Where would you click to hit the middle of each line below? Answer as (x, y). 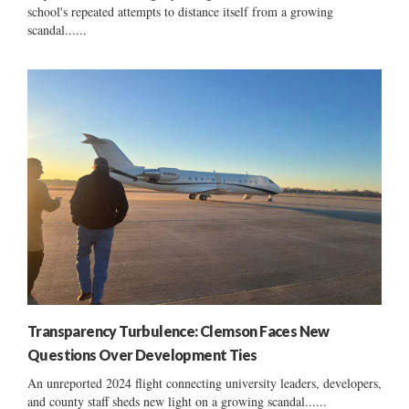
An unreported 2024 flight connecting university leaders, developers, (204, 383)
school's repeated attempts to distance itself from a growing (180, 11)
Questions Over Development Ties (142, 355)
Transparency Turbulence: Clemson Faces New (178, 331)
